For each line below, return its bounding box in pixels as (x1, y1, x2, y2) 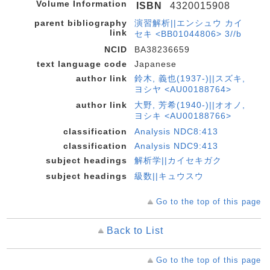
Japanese (134, 59, 177, 69)
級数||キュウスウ (134, 171, 204, 181)
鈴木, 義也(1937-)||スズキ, (134, 74, 245, 83)
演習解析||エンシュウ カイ (134, 18, 243, 28)
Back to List (106, 225, 163, 236)
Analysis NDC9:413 (134, 141, 218, 151)
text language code (37, 59, 127, 69)
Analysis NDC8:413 (134, 127, 218, 136)
